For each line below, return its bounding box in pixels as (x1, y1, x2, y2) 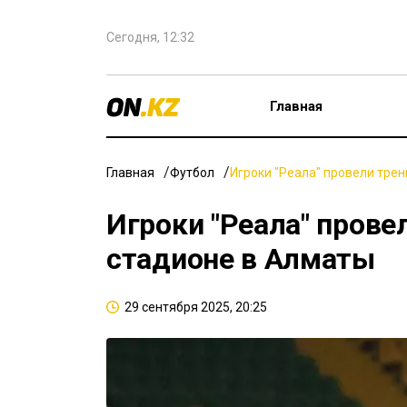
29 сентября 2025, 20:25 (124, 300, 267, 314)
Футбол (170, 165, 214, 180)
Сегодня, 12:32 (106, 30, 194, 45)
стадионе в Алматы (106, 242, 375, 276)
